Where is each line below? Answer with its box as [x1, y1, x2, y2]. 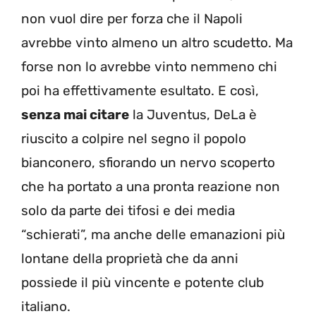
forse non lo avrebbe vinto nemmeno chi [21, 58, 277, 75]
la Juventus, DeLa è [129, 106, 257, 123]
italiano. [21, 298, 71, 315]
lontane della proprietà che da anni [21, 250, 238, 267]
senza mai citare [21, 106, 129, 123]
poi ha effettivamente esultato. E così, [21, 82, 259, 99]
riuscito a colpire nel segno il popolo [21, 130, 246, 147]
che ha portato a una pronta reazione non [21, 178, 280, 195]
